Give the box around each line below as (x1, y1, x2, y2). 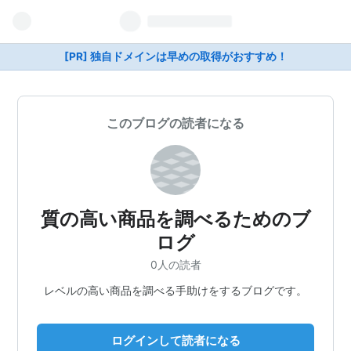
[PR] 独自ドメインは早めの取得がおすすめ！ (63, 50, 288, 63)
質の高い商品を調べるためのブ (40, 208, 311, 230)
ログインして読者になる (110, 332, 241, 348)
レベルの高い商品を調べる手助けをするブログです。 (44, 283, 307, 297)
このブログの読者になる (107, 115, 244, 131)
